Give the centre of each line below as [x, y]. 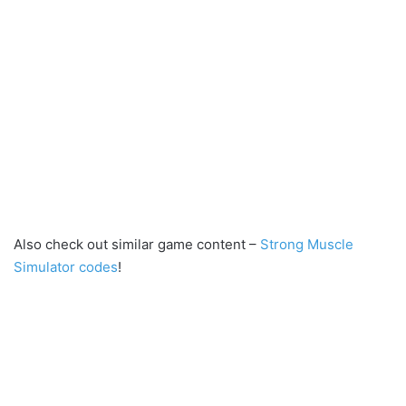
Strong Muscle [307, 245]
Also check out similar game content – [137, 245]
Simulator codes [66, 267]
